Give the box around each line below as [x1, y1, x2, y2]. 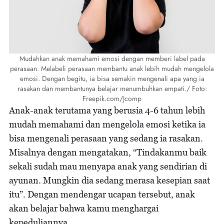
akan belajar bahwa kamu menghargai [9, 202, 158, 213]
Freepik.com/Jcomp [82, 93, 141, 103]
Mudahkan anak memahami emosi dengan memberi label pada [19, 53, 205, 63]
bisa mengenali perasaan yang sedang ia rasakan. [9, 132, 203, 143]
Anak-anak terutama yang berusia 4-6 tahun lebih [9, 104, 205, 115]
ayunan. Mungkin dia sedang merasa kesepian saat [9, 174, 210, 185]
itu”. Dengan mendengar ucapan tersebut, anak [9, 188, 195, 199]
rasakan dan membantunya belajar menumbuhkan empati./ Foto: [17, 83, 207, 93]
